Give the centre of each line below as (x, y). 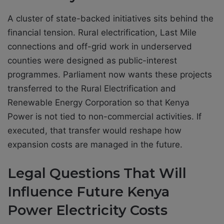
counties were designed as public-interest (92, 60)
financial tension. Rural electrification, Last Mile (102, 32)
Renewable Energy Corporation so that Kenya (98, 102)
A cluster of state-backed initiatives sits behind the (110, 18)
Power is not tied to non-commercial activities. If (104, 116)
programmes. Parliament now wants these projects (110, 74)
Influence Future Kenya (88, 191)
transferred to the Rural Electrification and (92, 88)
